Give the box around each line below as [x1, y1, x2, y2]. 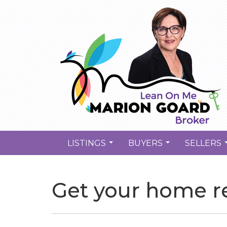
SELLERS [185, 138, 221, 148]
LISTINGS [67, 138, 106, 148]
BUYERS [128, 138, 163, 148]
